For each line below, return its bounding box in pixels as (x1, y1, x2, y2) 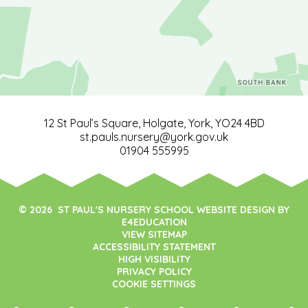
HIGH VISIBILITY (118, 253, 190, 266)
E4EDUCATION (121, 216, 187, 229)
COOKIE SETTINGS (112, 278, 196, 291)
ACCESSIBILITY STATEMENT (92, 241, 216, 254)
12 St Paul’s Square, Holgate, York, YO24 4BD (43, 116, 265, 131)
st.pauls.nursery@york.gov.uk (80, 130, 228, 144)
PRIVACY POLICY (116, 265, 192, 278)
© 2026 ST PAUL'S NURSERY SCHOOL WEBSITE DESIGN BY (19, 203, 289, 217)
